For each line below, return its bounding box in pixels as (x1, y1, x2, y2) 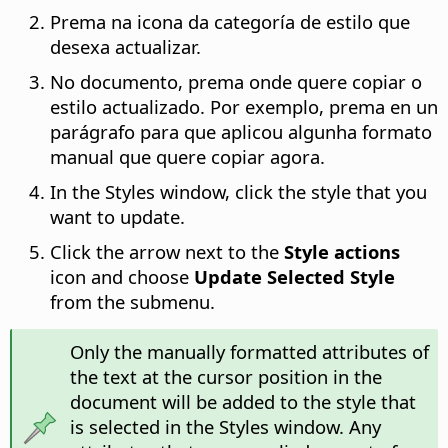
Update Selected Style (194, 264, 395, 290)
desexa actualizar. (50, 34, 201, 60)
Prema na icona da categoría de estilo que (50, 9, 410, 35)
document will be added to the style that (69, 389, 416, 415)
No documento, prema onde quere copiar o (50, 69, 422, 95)
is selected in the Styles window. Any (69, 414, 381, 440)
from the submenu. (50, 289, 215, 315)
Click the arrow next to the (50, 239, 284, 265)
